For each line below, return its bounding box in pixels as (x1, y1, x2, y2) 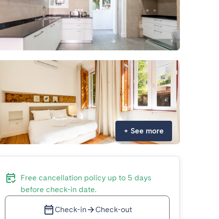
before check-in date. (21, 185, 97, 194)
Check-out (95, 205, 132, 214)
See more (131, 126, 164, 135)
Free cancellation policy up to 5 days (21, 173, 152, 182)
